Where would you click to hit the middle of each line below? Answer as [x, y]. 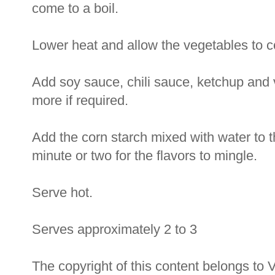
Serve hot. [62, 192]
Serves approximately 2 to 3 [114, 229]
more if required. [80, 100]
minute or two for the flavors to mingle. [145, 155]
